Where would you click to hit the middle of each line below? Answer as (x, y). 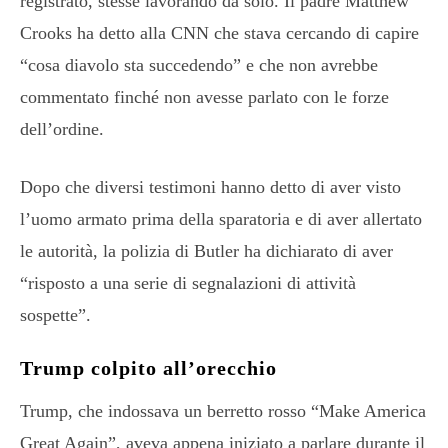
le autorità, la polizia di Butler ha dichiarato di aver (206, 250)
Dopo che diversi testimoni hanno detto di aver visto (210, 186)
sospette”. (55, 314)
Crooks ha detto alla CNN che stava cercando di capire (219, 32)
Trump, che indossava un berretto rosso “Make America (223, 410)
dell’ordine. (62, 128)
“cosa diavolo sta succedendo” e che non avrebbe (199, 64)
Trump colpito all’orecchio (148, 367)
